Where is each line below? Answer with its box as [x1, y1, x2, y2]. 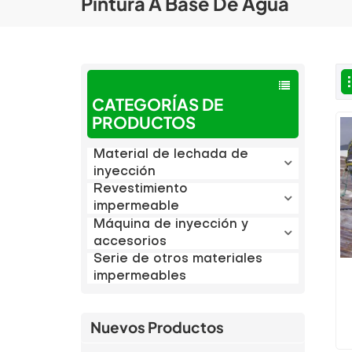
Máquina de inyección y [93, 218, 248, 231]
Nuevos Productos [90, 317, 225, 337]
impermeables [93, 270, 186, 284]
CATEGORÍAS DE [92, 94, 224, 115]
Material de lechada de [93, 148, 248, 161]
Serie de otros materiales [93, 253, 262, 266]
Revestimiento [93, 183, 188, 196]
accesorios [93, 235, 167, 248]
